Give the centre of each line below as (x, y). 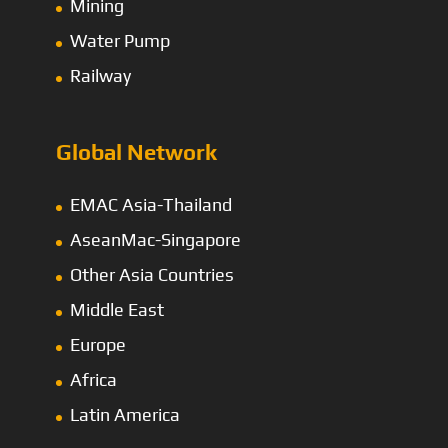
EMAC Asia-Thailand (151, 204)
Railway (100, 76)
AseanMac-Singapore (155, 239)
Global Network (136, 151)
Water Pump (120, 41)
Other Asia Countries (152, 274)
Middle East (117, 309)
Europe (98, 344)
